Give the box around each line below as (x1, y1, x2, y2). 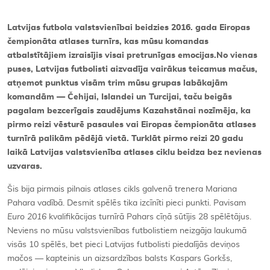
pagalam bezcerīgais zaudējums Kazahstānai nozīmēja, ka (7, 107, 251, 116)
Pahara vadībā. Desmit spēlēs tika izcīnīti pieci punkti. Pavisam (7, 199, 246, 208)
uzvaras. (7, 162, 42, 171)
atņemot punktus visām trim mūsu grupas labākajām (7, 79, 228, 88)
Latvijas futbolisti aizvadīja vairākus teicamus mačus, (36, 65, 257, 74)
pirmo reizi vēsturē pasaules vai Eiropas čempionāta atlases (7, 121, 256, 130)
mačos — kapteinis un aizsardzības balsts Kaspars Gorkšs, (7, 254, 232, 263)
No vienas (216, 51, 257, 60)
